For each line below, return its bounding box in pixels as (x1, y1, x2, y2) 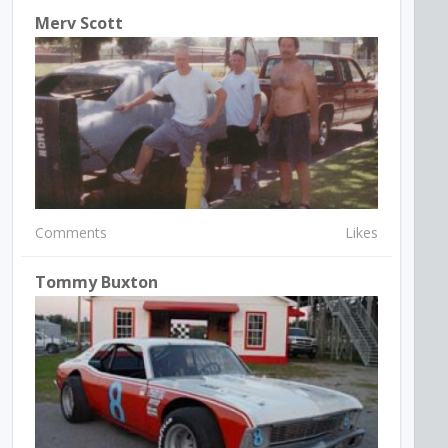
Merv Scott (35, 12, 124, 35)
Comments (35, 222, 108, 242)
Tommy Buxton (35, 270, 159, 293)
